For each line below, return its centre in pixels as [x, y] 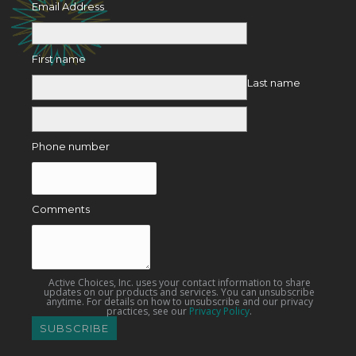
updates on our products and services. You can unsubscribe [180, 292]
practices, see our [148, 311]
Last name [273, 82]
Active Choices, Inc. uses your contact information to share [179, 282]
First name [58, 58]
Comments [60, 209]
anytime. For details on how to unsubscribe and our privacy [179, 301]
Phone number [70, 146]
